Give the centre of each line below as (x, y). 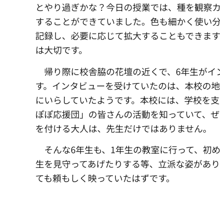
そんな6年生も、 (77, 150)
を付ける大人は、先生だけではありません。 (124, 128)
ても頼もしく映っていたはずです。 (105, 178)
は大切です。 (61, 50)
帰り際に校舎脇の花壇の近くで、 (110, 71)
